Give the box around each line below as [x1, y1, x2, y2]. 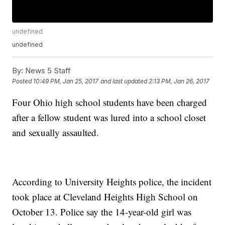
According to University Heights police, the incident [12, 175, 212, 188]
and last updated [100, 77, 148, 85]
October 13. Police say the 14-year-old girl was [12, 205, 192, 218]
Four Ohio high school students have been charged [12, 96, 207, 109]
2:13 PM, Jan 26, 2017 [149, 77, 210, 85]
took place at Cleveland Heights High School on [12, 190, 198, 203]
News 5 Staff [23, 66, 71, 76]
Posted [12, 77, 34, 85]
